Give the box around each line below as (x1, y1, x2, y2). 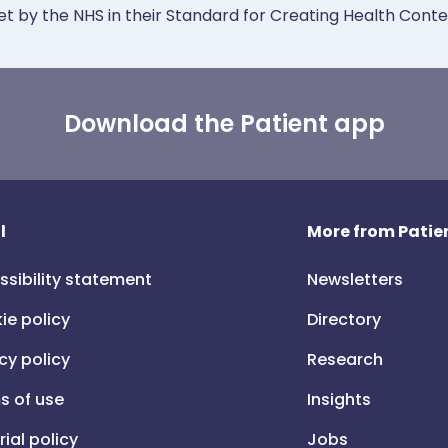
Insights (307, 388, 372, 411)
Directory (307, 308, 382, 331)
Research (307, 348, 384, 371)
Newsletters (307, 268, 404, 291)
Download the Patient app (63, 107, 385, 140)
